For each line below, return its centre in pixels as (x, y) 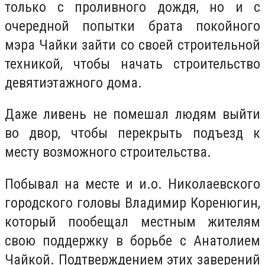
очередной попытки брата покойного (132, 26)
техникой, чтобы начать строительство (132, 64)
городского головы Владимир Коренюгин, (132, 203)
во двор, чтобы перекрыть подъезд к (132, 133)
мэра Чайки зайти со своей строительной (132, 45)
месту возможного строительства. (108, 152)
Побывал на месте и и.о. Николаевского (132, 184)
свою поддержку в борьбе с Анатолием (132, 240)
